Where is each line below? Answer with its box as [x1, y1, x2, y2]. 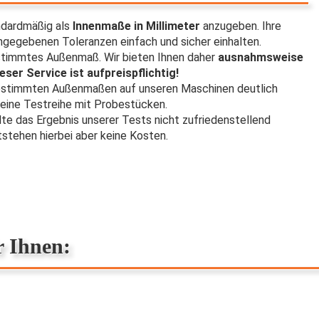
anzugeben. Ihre [203, 19, 281, 33]
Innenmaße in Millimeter [70, 19, 203, 33]
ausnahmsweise [218, 51, 303, 64]
